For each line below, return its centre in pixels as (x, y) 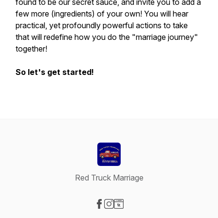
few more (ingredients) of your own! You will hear (102, 14)
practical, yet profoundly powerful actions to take (102, 25)
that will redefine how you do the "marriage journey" (107, 37)
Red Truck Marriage (109, 178)
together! (31, 49)
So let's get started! (55, 72)
